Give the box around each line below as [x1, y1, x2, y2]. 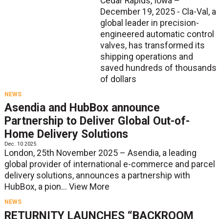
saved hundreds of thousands [100, 63, 217, 73]
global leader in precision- [100, 18, 199, 28]
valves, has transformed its [100, 41, 205, 51]
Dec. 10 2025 [4, 141, 36, 148]
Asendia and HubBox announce [4, 101, 160, 115]
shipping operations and [100, 52, 193, 62]
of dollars [100, 74, 136, 85]
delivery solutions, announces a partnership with [4, 171, 190, 181]
